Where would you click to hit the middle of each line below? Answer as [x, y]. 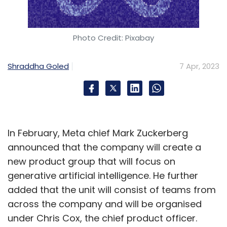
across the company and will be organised [105, 204]
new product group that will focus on [91, 161]
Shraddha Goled [38, 66]
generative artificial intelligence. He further [103, 176]
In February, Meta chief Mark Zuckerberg [98, 133]
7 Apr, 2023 [199, 66]
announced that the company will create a [104, 147]
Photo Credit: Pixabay [113, 38]
